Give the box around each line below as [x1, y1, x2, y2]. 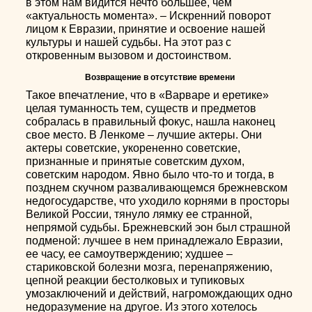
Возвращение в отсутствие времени [84, 72, 235, 82]
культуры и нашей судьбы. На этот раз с [26, 36, 232, 48]
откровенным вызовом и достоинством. [26, 49, 232, 61]
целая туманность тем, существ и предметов [26, 102, 257, 114]
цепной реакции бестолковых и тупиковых [26, 274, 245, 286]
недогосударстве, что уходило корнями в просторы [26, 195, 290, 207]
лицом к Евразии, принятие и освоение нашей [26, 23, 266, 35]
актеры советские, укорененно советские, [26, 142, 241, 154]
